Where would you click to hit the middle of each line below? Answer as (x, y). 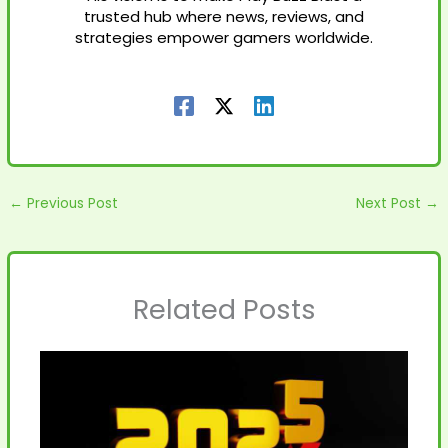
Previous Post (71, 203)
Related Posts (224, 310)
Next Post (390, 203)
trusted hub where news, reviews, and (224, 17)
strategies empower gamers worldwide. (224, 38)
